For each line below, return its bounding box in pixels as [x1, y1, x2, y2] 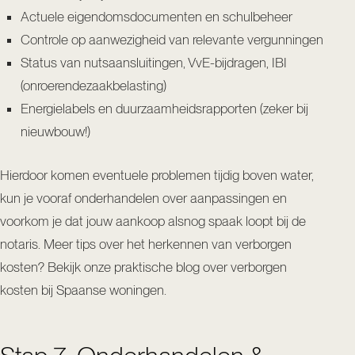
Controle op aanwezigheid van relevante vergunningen [21, 32, 323, 48]
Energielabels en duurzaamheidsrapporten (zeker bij [21, 101, 308, 117]
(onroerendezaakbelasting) [21, 78, 166, 94]
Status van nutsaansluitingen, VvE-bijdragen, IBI [21, 55, 287, 71]
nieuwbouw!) [21, 124, 90, 140]
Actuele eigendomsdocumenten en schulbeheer [21, 9, 292, 25]
